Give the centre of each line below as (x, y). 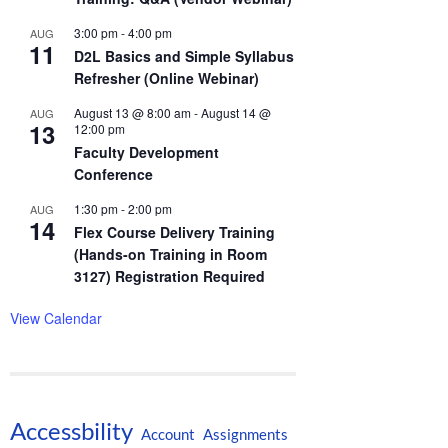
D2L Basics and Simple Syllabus (184, 55)
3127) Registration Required (169, 275)
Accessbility (71, 430)
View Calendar (56, 317)
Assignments (245, 433)
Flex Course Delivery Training (174, 231)
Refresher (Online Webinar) (166, 77)
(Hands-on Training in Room (170, 253)
